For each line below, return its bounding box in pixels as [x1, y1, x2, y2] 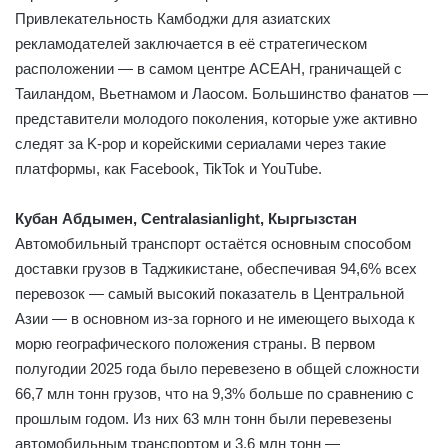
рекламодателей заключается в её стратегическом [15, 34, 367, 52]
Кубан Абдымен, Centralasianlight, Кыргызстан [15, 209, 357, 227]
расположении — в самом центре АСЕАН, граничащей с [15, 59, 402, 77]
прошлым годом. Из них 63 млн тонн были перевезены [15, 409, 392, 427]
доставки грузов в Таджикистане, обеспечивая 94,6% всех [15, 259, 417, 277]
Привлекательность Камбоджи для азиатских [15, 9, 331, 27]
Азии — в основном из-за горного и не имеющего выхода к [15, 309, 415, 327]
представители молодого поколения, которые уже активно [15, 109, 417, 127]
